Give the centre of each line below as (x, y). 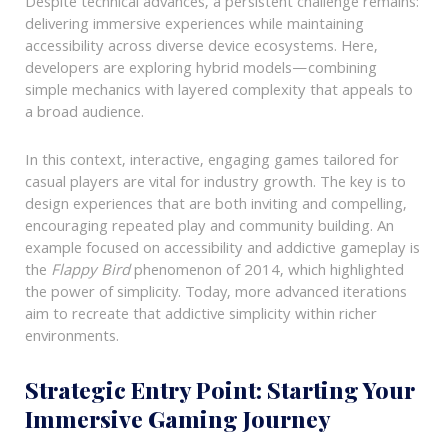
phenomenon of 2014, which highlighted (266, 271)
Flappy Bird (90, 271)
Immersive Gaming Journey (177, 418)
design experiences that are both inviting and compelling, (215, 205)
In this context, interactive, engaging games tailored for (211, 161)
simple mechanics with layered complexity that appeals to (218, 92)
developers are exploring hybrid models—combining (200, 70)
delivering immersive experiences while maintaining (194, 26)
